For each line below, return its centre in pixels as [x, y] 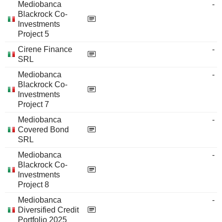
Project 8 [33, 185]
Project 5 [33, 34]
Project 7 [33, 104]
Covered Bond [43, 130]
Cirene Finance [45, 49]
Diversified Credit [48, 210]
